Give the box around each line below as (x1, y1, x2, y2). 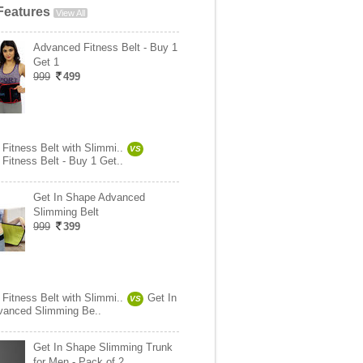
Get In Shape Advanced (33, 191, 145, 203)
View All (56, 8, 85, 18)
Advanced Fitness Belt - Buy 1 (33, 41, 177, 53)
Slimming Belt (33, 206, 99, 218)
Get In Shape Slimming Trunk (33, 341, 173, 353)
